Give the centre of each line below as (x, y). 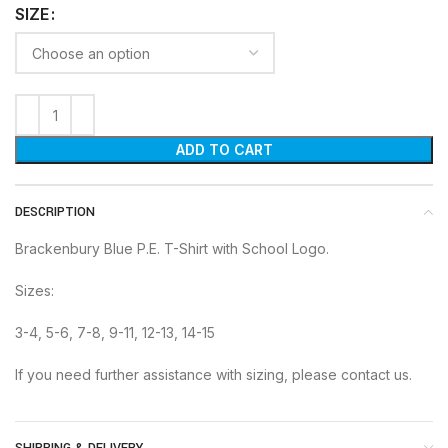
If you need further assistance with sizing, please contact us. (213, 375)
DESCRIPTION (55, 212)
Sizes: (34, 291)
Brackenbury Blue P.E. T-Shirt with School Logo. (172, 249)
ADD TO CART (224, 150)
